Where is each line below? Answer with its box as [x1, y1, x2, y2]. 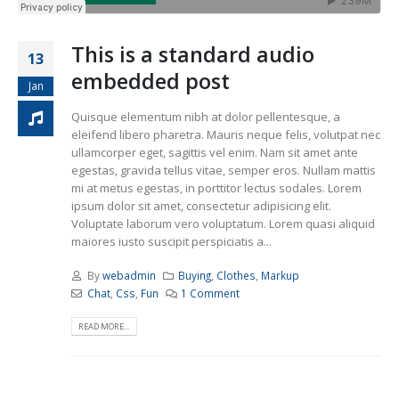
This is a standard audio [71, 40, 314, 69]
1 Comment [181, 286, 240, 301]
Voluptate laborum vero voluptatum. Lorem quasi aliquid [71, 215, 375, 232]
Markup [261, 268, 300, 283]
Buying [178, 268, 212, 283]
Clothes [216, 268, 256, 283]
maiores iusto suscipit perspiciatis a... [71, 232, 272, 249]
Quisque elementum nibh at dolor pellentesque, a [71, 108, 340, 125]
